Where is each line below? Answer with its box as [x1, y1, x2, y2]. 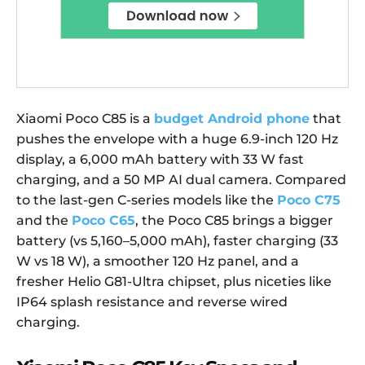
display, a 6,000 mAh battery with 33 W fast [16, 152, 304, 168]
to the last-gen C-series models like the [16, 192, 277, 209]
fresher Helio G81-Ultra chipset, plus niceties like [16, 274, 332, 290]
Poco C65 [72, 213, 135, 229]
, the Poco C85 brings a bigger [135, 213, 333, 229]
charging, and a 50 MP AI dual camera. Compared [16, 172, 346, 188]
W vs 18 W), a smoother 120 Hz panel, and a [16, 253, 299, 270]
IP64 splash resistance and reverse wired [16, 294, 288, 310]
